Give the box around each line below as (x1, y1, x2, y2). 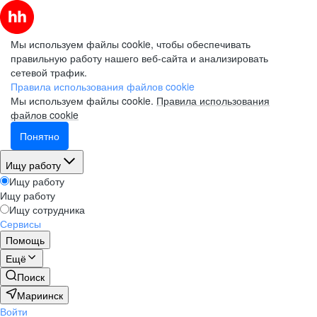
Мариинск (17, 288, 63, 302)
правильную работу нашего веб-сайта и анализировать (11, 51, 268, 65)
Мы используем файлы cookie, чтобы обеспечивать (11, 37, 250, 51)
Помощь (6, 233, 45, 247)
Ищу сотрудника (9, 202, 85, 217)
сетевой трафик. (11, 65, 87, 79)
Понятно (20, 129, 59, 143)
